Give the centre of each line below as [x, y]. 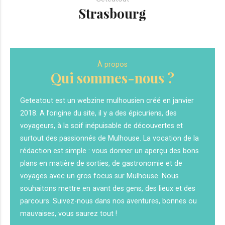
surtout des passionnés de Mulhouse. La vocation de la [109, 138]
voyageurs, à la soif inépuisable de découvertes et [101, 126]
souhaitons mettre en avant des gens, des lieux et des [108, 189]
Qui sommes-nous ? [113, 78]
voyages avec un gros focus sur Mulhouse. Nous [99, 176]
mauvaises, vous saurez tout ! [69, 214]
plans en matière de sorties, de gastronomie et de [101, 163]
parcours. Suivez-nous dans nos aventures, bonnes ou [108, 201]
